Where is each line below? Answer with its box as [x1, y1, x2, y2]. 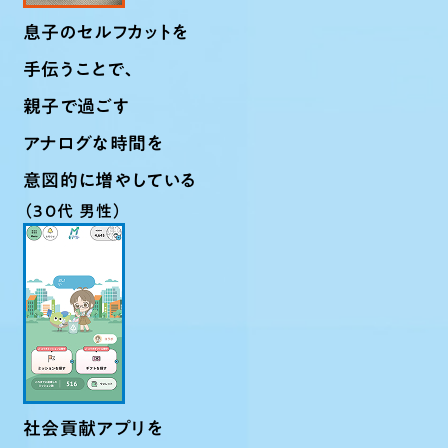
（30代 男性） [23, 203, 124, 219]
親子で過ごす [23, 97, 130, 115]
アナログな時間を [23, 134, 163, 152]
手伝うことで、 [23, 60, 139, 78]
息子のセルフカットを [23, 23, 189, 41]
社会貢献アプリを [23, 419, 163, 437]
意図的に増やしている [23, 171, 197, 189]
